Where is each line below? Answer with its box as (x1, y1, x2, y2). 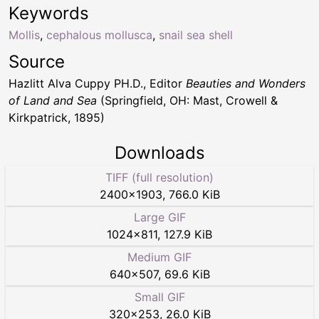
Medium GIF (127, 249, 192, 264)
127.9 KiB (164, 226, 212, 241)
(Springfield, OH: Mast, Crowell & (97, 93, 278, 108)
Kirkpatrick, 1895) (9, 110, 105, 125)
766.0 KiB (168, 187, 220, 202)
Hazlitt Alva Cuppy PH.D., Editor (9, 75, 186, 90)
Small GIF (134, 289, 185, 304)
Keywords (9, 2, 89, 23)
